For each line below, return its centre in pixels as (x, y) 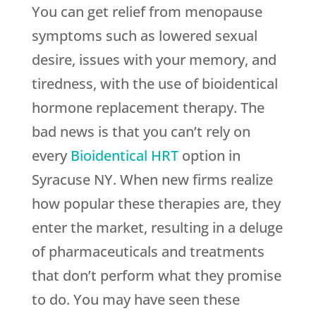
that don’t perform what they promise (156, 276)
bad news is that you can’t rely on (141, 132)
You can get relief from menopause (147, 12)
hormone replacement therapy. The (148, 108)
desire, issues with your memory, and (154, 60)
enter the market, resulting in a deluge (157, 228)
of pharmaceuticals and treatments (148, 252)
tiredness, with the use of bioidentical (154, 84)
